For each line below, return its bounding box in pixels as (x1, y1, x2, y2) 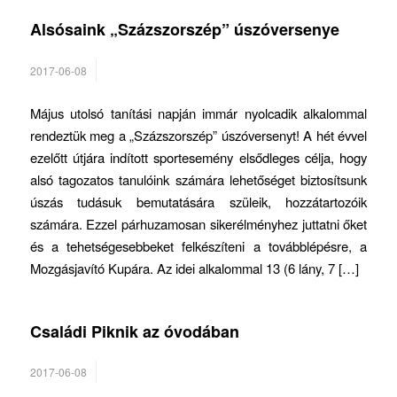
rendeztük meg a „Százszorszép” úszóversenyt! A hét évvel (29, 125, 368, 144)
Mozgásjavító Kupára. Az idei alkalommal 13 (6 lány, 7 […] (29, 258, 359, 277)
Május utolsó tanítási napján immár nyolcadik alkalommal (29, 103, 368, 122)
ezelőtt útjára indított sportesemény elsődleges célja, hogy (29, 147, 368, 167)
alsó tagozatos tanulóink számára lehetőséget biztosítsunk (29, 169, 368, 189)
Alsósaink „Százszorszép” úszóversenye (29, 18, 339, 42)
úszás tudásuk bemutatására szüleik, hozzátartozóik (29, 191, 368, 211)
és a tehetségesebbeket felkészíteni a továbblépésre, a (29, 236, 368, 255)
